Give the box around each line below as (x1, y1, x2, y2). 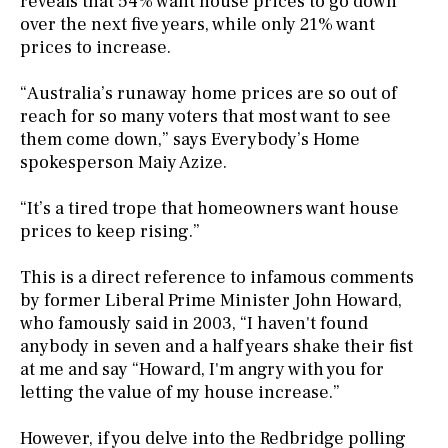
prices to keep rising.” (20, 219, 200, 243)
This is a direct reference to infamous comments (20, 265, 414, 289)
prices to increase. (20, 35, 171, 59)
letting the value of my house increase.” (20, 380, 340, 404)
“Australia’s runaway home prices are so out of (20, 81, 397, 105)
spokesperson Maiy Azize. (20, 150, 227, 174)
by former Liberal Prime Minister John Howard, (20, 288, 402, 312)
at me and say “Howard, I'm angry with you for (20, 357, 384, 381)
